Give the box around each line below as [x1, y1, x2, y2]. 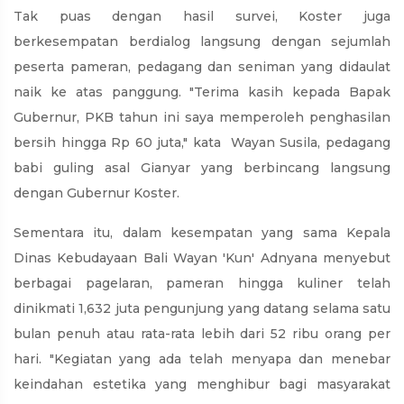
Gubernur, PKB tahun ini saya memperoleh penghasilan [14, 109, 390, 126]
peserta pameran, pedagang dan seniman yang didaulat [14, 59, 390, 76]
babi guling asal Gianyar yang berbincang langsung [14, 160, 390, 177]
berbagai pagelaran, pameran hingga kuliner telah [14, 275, 390, 292]
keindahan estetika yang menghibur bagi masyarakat [14, 376, 390, 393]
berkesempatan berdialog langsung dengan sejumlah [14, 33, 390, 50]
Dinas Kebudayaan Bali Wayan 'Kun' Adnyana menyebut [14, 250, 390, 267]
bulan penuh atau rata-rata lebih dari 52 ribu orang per [14, 326, 390, 343]
